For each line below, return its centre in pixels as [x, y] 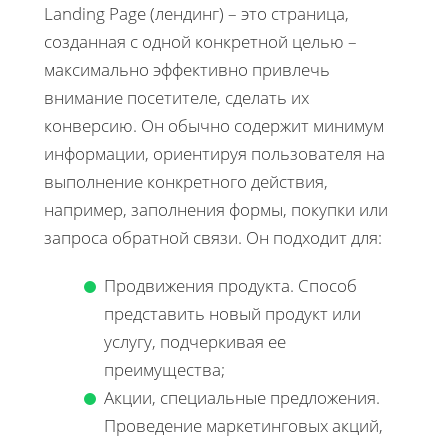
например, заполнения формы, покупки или [216, 210]
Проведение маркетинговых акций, [243, 426]
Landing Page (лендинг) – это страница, [196, 14]
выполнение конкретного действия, [186, 182]
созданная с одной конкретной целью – [200, 42]
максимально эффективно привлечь [187, 70]
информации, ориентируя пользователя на [214, 154]
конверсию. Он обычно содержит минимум [214, 126]
